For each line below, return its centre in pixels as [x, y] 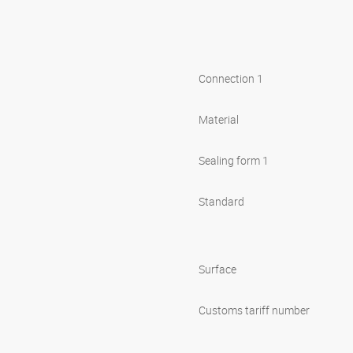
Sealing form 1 [234, 161]
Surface [217, 269]
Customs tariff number [254, 310]
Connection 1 [231, 79]
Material [219, 120]
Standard [221, 202]
